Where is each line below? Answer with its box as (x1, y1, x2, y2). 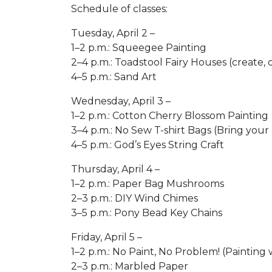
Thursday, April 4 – (71, 163, 160, 175)
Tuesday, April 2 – (71, 27, 155, 39)
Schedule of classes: (71, 3, 170, 15)
